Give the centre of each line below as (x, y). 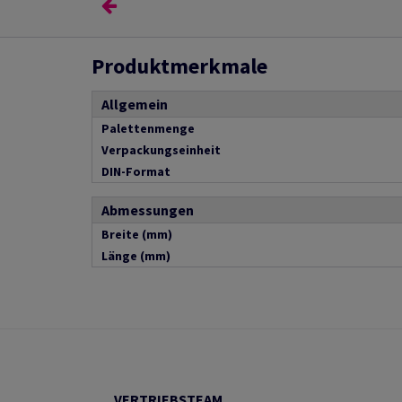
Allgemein (135, 104)
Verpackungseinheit (161, 150)
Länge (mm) (136, 256)
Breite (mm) (137, 234)
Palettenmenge (148, 128)
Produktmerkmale (179, 66)
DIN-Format (136, 171)
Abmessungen (148, 210)
